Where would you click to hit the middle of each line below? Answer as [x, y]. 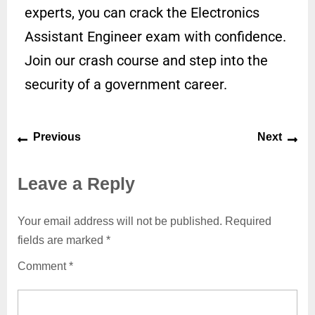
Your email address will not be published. [120, 221]
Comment [43, 266]
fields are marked [62, 240]
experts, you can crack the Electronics [142, 13]
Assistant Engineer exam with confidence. [155, 37]
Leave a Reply [76, 184]
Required [248, 221]
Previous [57, 137]
